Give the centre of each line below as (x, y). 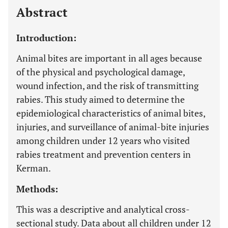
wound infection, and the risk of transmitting (107, 85)
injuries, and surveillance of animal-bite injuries (113, 127)
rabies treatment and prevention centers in (104, 154)
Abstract (42, 12)
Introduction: (46, 38)
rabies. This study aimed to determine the (101, 99)
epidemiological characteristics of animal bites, (111, 113)
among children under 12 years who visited (103, 140)
